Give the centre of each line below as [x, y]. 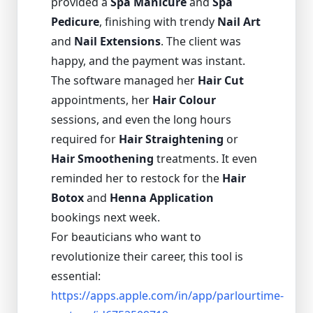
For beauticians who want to [126, 236]
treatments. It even [205, 158]
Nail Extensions [117, 41]
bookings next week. [105, 217]
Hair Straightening [171, 139]
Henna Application [162, 197]
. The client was [201, 41]
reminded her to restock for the [137, 178]
